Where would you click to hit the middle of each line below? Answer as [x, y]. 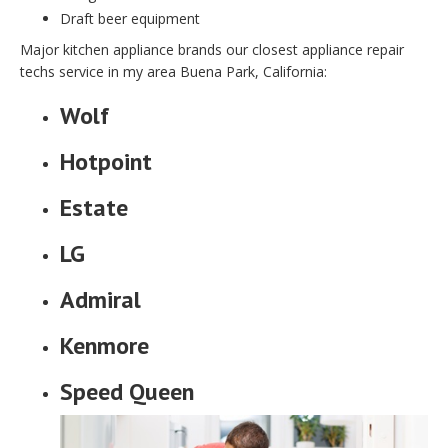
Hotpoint [106, 162]
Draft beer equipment [130, 19]
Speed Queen [127, 392]
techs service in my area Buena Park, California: [173, 72]
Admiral [100, 300]
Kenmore [104, 346]
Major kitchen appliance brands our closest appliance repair [212, 50]
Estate [94, 208]
